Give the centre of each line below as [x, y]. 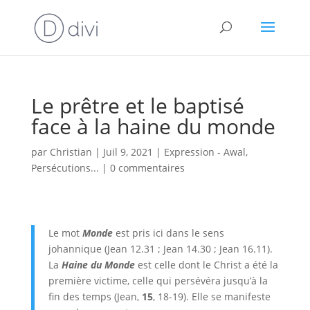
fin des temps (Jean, [95, 297]
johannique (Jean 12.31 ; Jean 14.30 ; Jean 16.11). [160, 249]
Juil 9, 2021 [128, 152]
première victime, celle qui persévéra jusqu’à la [158, 281]
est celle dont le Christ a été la [206, 265]
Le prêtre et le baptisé [137, 106]
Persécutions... [65, 168]
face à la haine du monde [153, 126]
